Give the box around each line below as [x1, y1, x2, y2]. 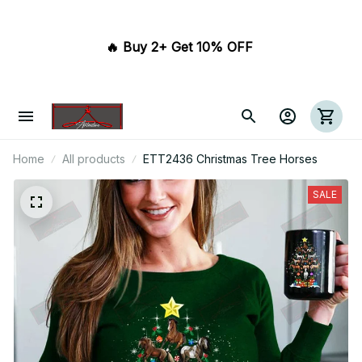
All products [62, 152, 125, 166]
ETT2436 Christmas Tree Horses [143, 152, 318, 166]
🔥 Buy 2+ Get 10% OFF [105, 39, 257, 55]
